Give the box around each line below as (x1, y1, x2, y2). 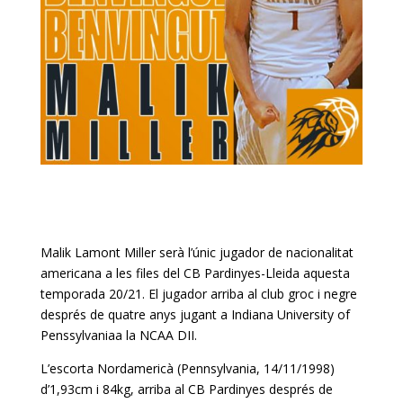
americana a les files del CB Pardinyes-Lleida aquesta (40, 264, 350, 282)
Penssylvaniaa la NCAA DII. (40, 327, 197, 345)
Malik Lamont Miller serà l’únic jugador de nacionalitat (40, 244, 354, 262)
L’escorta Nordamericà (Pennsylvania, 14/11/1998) (40, 360, 335, 378)
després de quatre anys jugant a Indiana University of (40, 306, 350, 324)
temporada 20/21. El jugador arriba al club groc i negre (40, 285, 357, 303)
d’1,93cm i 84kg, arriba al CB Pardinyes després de (40, 381, 333, 399)
